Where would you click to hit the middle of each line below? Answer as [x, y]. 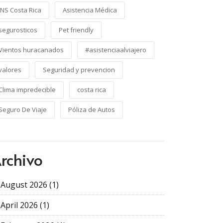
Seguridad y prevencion [79, 70]
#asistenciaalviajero [116, 50]
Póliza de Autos [92, 110]
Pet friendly [76, 30]
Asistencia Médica [90, 10]
